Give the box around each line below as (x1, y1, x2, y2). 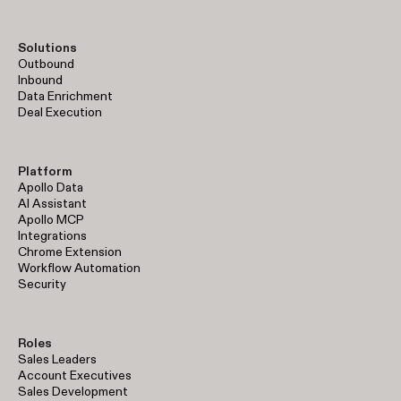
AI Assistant (18, 196, 87, 209)
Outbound (18, 56, 74, 70)
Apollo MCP (18, 212, 84, 226)
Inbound (18, 73, 63, 86)
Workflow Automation (18, 260, 141, 274)
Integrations (18, 228, 87, 242)
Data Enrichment (18, 89, 113, 102)
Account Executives (18, 368, 132, 381)
